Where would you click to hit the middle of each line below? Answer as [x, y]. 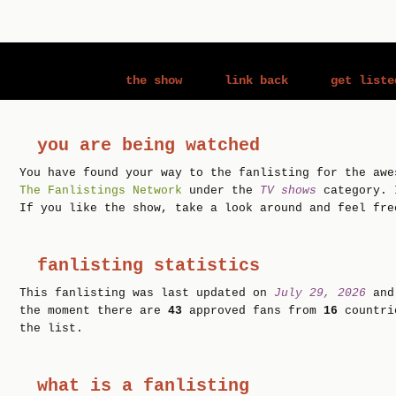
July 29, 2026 [320, 293]
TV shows [288, 190]
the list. [51, 328]
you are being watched [148, 145]
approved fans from [253, 311]
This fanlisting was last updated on [147, 293]
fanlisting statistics [148, 266]
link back [257, 80]
